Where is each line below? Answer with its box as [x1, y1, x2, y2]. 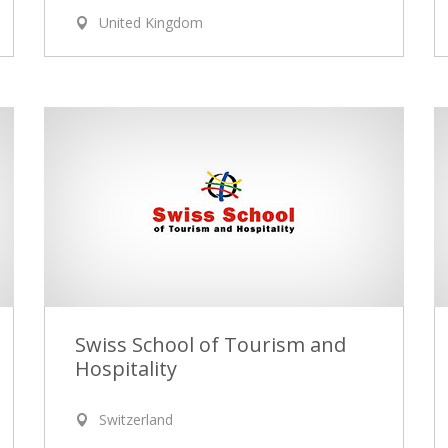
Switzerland [99, 409, 173, 429]
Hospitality [75, 354, 177, 382]
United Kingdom [99, 13, 203, 33]
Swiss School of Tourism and [75, 330, 346, 358]
